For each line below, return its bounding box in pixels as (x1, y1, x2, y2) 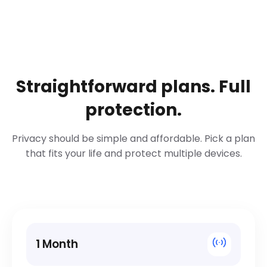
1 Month (36, 236, 78, 253)
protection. (85, 98, 182, 122)
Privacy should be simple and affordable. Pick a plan (12, 132, 255, 146)
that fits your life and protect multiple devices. (25, 147, 242, 161)
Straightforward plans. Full (16, 75, 251, 99)
